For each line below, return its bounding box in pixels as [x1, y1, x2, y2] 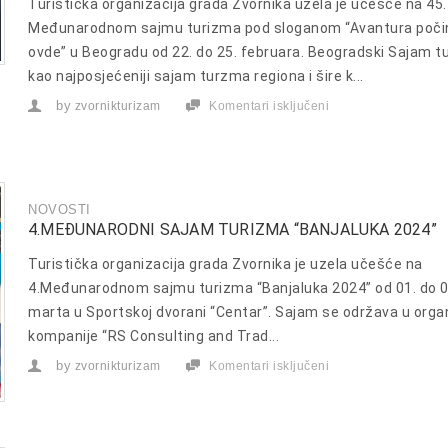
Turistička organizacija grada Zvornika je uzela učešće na [28, 255, 423, 272]
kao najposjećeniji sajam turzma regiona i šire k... [28, 67, 364, 84]
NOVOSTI [28, 201, 91, 217]
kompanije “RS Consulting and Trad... [28, 327, 279, 344]
